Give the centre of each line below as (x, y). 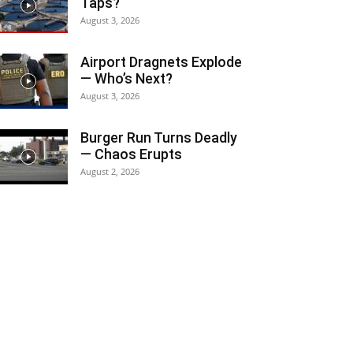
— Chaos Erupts (131, 154)
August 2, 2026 (110, 171)
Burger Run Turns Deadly (159, 137)
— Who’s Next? (126, 78)
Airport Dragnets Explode (161, 62)
